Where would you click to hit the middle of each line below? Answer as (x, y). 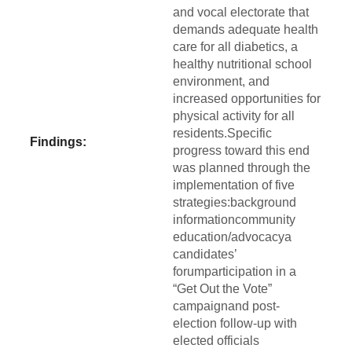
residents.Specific (222, 134)
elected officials (216, 341)
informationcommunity (234, 220)
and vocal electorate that (241, 13)
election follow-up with (235, 324)
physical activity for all (234, 116)
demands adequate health (246, 30)
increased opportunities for (247, 99)
